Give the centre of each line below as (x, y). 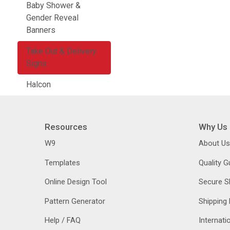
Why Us (213, 127)
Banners (41, 30)
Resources (66, 127)
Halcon (39, 85)
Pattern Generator (75, 201)
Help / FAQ (63, 221)
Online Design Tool (76, 182)
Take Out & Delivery (61, 51)
